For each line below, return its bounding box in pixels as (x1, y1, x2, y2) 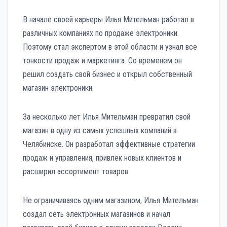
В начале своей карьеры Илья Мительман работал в (23, 14, 194, 24)
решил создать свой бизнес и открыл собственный (23, 69, 192, 79)
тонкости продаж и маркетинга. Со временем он (23, 55, 182, 65)
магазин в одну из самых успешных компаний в (23, 125, 177, 135)
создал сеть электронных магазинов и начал (23, 209, 170, 219)
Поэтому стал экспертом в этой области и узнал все (23, 42, 197, 52)
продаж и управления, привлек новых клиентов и (23, 153, 181, 163)
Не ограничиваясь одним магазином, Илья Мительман (23, 195, 199, 205)
